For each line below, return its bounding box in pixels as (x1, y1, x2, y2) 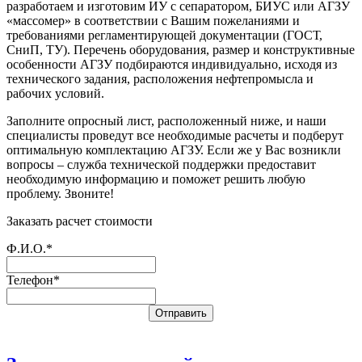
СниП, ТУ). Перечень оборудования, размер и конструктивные (6, 43, 355, 57)
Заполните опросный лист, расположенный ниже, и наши (6, 114, 326, 128)
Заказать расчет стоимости (6, 214, 153, 229)
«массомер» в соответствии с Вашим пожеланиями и (6, 14, 300, 28)
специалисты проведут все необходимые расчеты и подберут (6, 128, 343, 143)
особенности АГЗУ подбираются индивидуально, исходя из (6, 57, 337, 72)
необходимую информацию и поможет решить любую (6, 172, 305, 187)
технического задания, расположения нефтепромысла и (6, 72, 314, 86)
